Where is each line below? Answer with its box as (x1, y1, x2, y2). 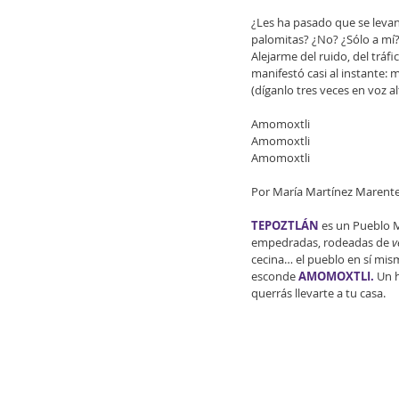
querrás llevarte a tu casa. (251, 285, 386, 301)
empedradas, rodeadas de (251, 234, 392, 250)
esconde (251, 268, 298, 284)
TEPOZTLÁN (251, 217, 319, 233)
